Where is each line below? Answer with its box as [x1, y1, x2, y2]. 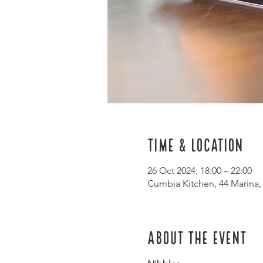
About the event [147, 228, 247, 245]
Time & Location [147, 135, 243, 153]
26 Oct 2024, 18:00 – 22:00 [147, 165, 252, 176]
